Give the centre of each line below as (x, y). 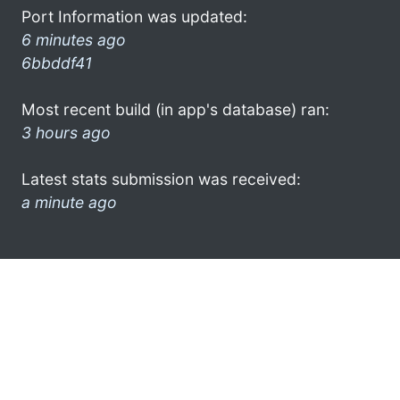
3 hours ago (66, 132)
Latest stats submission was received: (161, 179)
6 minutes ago (74, 39)
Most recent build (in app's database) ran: (175, 109)
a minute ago (69, 202)
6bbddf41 (57, 62)
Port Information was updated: (134, 16)
